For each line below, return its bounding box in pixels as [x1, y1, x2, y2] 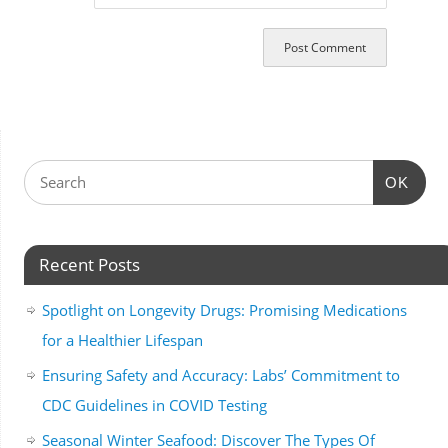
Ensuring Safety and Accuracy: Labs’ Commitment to [41, 365, 400, 386]
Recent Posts [38, 253, 140, 277]
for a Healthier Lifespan [41, 330, 203, 351]
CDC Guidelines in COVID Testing [41, 395, 267, 416]
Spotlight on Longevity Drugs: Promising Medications [41, 300, 407, 321]
